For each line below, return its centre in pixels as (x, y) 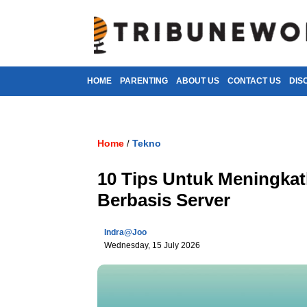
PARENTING (144, 81)
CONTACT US (254, 81)
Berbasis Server (164, 200)
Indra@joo (125, 232)
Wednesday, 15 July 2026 (152, 245)
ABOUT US (198, 81)
